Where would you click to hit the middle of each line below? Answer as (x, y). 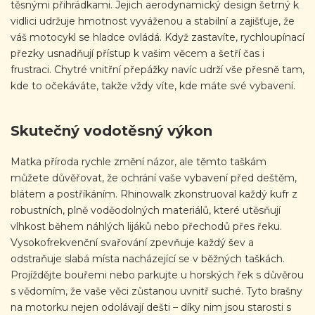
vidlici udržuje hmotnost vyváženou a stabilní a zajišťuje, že (153, 21)
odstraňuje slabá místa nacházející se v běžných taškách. (148, 258)
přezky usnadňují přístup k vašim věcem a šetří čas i (137, 54)
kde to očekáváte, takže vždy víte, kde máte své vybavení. (153, 86)
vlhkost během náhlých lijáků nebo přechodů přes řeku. (146, 226)
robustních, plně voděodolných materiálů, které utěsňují (146, 210)
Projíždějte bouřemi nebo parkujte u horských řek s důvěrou (157, 275)
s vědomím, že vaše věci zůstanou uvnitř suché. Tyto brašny (156, 291)
